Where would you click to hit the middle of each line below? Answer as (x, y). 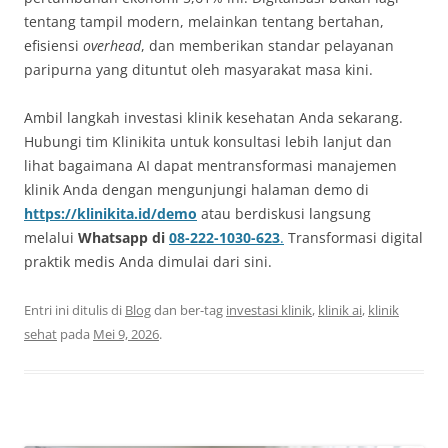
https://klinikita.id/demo (110, 214)
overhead (112, 46)
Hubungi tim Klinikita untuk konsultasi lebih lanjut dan (208, 142)
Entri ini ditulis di (74, 310)
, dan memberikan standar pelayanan (267, 46)
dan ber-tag (188, 310)
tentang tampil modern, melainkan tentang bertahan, (204, 22)
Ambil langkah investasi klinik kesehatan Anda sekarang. (213, 118)
